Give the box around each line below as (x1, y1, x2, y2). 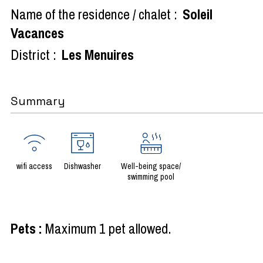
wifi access (16, 160, 52, 171)
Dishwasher (64, 160, 101, 171)
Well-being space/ (121, 160, 181, 171)
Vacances (11, 23, 67, 42)
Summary (11, 93, 65, 109)
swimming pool (127, 171, 174, 182)
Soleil (183, 4, 213, 23)
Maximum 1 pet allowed (45, 218, 168, 238)
